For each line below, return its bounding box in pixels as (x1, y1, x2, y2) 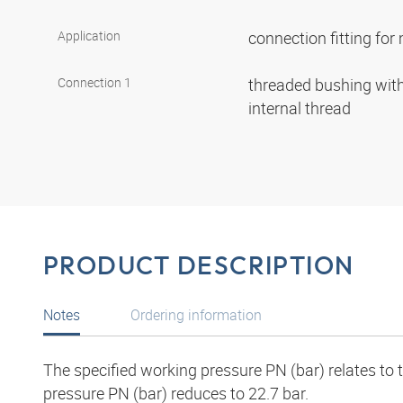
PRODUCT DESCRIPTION (43, 249, 354, 282)
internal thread (248, 97, 354, 120)
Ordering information (130, 304, 262, 325)
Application (58, 27, 121, 45)
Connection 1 (58, 74, 131, 92)
